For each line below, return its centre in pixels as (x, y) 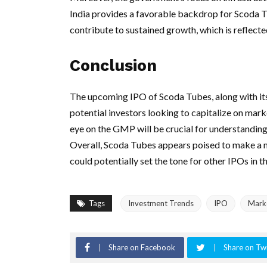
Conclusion (113, 66)
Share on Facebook (142, 247)
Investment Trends (161, 203)
